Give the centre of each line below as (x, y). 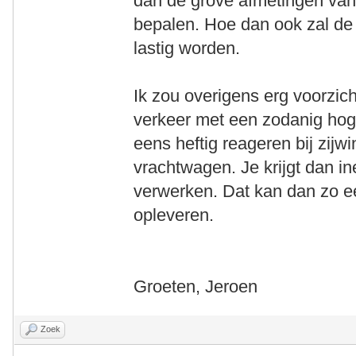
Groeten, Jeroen (196, 287)
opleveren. (174, 215)
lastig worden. (187, 48)
